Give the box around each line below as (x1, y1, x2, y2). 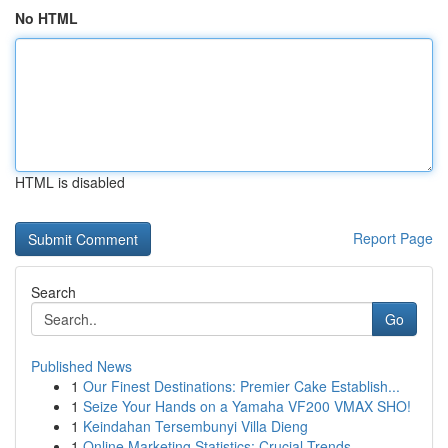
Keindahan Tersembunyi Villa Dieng (83, 416, 308, 436)
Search (31, 282, 76, 302)
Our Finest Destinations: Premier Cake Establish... (83, 376, 400, 396)
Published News (31, 356, 132, 376)
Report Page (353, 228, 433, 248)
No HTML (15, 8, 78, 28)
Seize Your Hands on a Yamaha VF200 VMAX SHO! (83, 396, 411, 416)
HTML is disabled (15, 172, 125, 192)
